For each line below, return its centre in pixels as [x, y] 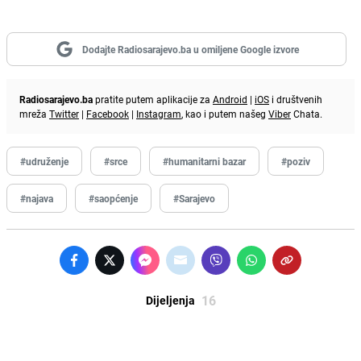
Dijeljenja [170, 300]
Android [230, 99]
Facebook [108, 113]
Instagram [159, 113]
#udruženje [44, 161]
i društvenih [296, 99]
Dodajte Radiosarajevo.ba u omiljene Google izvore [190, 49]
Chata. [307, 113]
